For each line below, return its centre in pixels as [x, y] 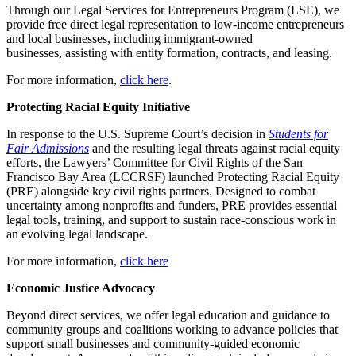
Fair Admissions [48, 148]
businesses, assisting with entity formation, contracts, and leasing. [169, 52]
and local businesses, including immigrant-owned [130, 38]
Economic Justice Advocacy [81, 288]
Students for [298, 133]
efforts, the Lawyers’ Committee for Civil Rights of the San [155, 162]
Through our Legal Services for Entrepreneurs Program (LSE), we [173, 10]
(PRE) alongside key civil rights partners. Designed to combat [161, 191]
